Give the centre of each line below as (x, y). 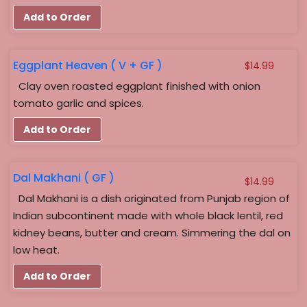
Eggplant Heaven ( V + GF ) (88, 66)
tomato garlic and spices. (78, 103)
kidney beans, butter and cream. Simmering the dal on (152, 233)
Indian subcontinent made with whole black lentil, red (148, 216)
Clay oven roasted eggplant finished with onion (137, 86)
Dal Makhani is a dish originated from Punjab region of (152, 199)
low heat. (37, 250)
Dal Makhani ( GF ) (64, 178)
